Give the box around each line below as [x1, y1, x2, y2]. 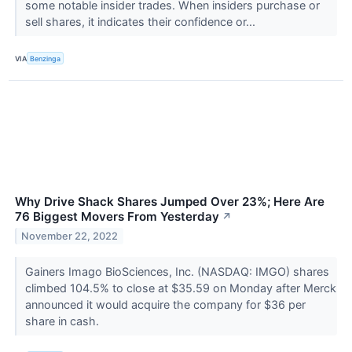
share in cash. [24, 314, 102, 328]
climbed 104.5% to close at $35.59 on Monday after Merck [24, 281, 336, 295]
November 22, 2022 [21, 230, 119, 243]
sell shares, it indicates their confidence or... [24, 15, 258, 29]
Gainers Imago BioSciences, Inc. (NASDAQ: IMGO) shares [24, 265, 329, 279]
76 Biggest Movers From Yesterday [15, 209, 219, 225]
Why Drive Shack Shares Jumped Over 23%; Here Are [15, 194, 324, 210]
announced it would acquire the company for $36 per [24, 298, 306, 312]
